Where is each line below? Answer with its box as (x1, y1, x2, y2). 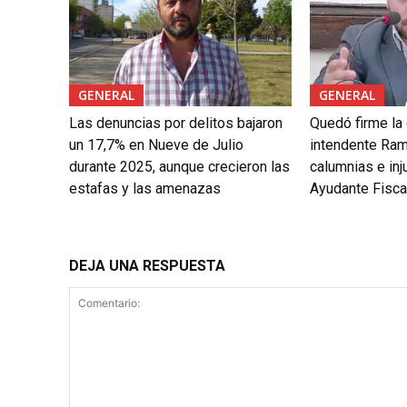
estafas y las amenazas (69, 179, 221, 197)
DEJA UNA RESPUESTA (69, 256, 225, 274)
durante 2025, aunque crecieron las (69, 157, 290, 175)
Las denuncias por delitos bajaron (69, 114, 283, 132)
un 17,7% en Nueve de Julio (69, 135, 243, 154)
